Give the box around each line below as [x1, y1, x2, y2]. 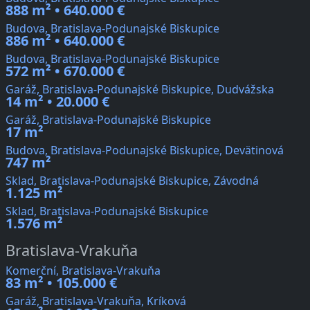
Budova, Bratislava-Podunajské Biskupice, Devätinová [6, 143, 284, 158]
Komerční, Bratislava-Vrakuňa [6, 263, 161, 279]
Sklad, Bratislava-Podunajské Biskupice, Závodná [6, 173, 259, 189]
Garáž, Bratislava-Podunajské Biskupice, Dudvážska [6, 82, 274, 98]
